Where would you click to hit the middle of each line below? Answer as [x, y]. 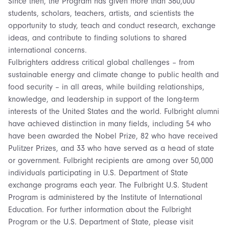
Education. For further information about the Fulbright [100, 209]
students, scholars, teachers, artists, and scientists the [101, 13]
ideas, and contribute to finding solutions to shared [97, 38]
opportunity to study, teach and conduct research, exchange [112, 25]
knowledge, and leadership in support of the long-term [104, 99]
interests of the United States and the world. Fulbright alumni [114, 111]
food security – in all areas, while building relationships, [106, 87]
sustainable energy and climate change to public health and [113, 74]
